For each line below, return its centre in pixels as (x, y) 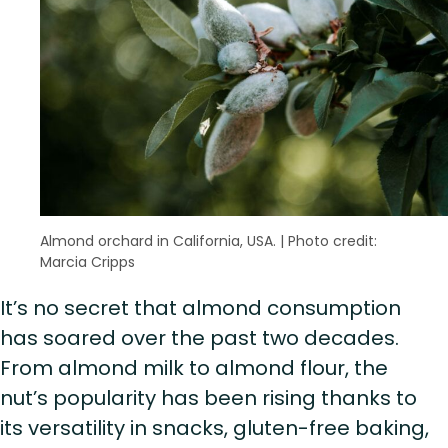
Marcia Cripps (87, 261)
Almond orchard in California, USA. (158, 240)
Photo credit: (332, 240)
